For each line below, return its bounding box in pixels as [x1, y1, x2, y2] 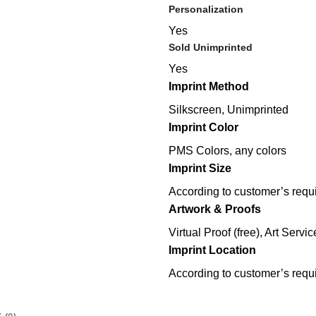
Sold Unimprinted [169, 41, 253, 53]
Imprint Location [169, 243, 256, 256]
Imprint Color [169, 121, 238, 133]
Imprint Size [169, 162, 231, 174]
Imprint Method [169, 80, 249, 92]
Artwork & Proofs [169, 202, 261, 215]
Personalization [169, 4, 243, 16]
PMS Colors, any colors [169, 144, 286, 157]
